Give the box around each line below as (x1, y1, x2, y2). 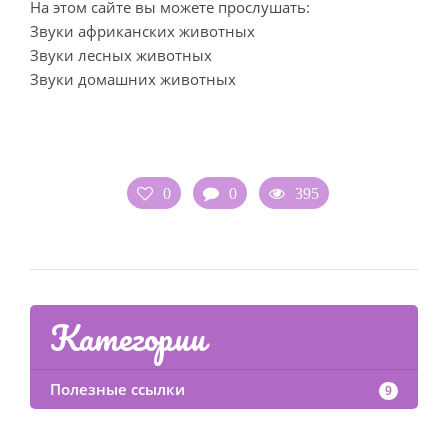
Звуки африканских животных (30, 21, 255, 41)
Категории (50, 309, 206, 365)
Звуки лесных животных (30, 45, 212, 65)
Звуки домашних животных (30, 69, 236, 89)
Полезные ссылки (50, 379, 185, 399)
